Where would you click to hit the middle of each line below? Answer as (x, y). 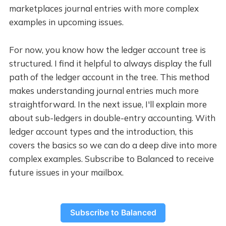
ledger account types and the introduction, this (101, 132)
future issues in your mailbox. (66, 173)
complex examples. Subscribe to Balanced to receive (111, 159)
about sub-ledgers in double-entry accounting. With (112, 118)
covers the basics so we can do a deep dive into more (113, 145)
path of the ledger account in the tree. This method (109, 77)
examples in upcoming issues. (66, 22)
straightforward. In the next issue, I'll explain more (108, 104)
